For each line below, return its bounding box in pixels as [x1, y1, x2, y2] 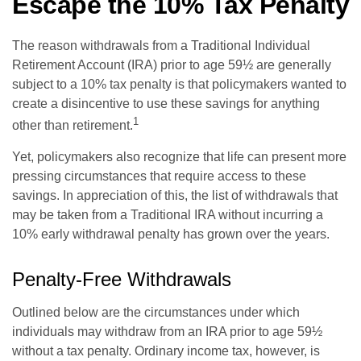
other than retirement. [12, 118, 133, 133]
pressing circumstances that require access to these [12, 169, 306, 184]
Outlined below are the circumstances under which [12, 305, 300, 320]
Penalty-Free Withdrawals [12, 268, 231, 291]
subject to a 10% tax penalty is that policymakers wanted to [12, 77, 346, 91]
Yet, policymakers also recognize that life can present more [12, 150, 346, 164]
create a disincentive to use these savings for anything [12, 97, 320, 110]
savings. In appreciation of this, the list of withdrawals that [12, 189, 338, 203]
